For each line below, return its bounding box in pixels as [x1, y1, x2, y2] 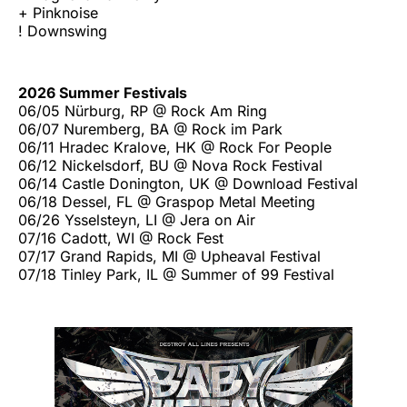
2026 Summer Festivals [18, 83, 187, 102]
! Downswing [18, 21, 107, 40]
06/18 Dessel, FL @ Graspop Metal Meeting [18, 192, 315, 211]
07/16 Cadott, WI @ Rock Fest [18, 228, 223, 247]
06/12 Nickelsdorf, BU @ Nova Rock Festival [18, 155, 323, 174]
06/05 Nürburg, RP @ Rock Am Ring [18, 101, 267, 120]
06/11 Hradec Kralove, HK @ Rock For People [18, 137, 332, 156]
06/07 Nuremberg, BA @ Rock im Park [18, 119, 283, 138]
